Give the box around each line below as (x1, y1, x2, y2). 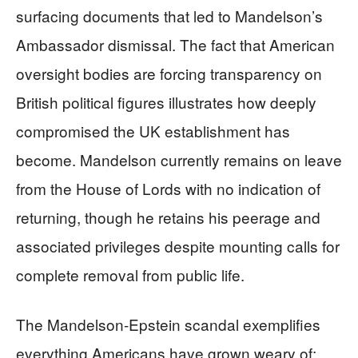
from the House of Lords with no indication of (16, 177, 320, 199)
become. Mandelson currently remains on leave (16, 148, 342, 170)
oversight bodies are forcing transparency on (16, 62, 322, 84)
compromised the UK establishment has (16, 119, 290, 141)
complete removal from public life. (16, 263, 245, 285)
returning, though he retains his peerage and (16, 205, 320, 228)
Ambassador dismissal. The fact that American (16, 33, 335, 55)
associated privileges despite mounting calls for (16, 234, 340, 257)
